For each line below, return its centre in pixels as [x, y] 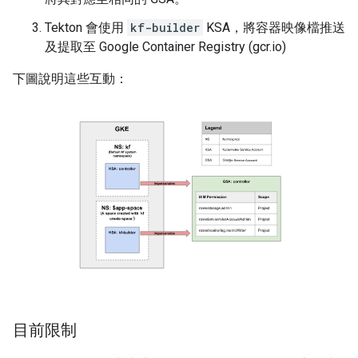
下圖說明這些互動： [70, 79]
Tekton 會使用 [86, 28]
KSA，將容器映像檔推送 [274, 28]
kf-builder [165, 28]
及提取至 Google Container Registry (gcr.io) [165, 47]
